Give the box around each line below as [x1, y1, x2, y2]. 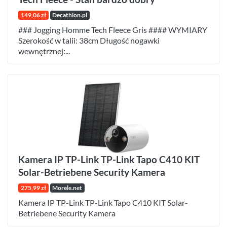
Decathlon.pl [52, 11, 88, 19]
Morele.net [52, 183, 83, 192]
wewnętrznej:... [18, 46, 70, 56]
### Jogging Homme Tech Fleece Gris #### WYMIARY [18, 25, 207, 35]
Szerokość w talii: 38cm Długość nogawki [18, 35, 160, 46]
